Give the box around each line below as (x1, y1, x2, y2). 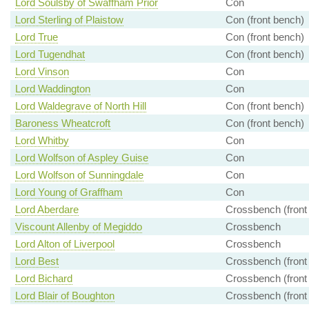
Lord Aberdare (14, 203, 79, 216)
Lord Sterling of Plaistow (14, 14, 123, 26)
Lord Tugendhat (14, 48, 85, 61)
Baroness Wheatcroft (14, 117, 110, 130)
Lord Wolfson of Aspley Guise (14, 152, 148, 164)
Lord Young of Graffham (14, 186, 123, 199)
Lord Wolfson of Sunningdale (14, 169, 143, 181)
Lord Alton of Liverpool (14, 238, 114, 250)
